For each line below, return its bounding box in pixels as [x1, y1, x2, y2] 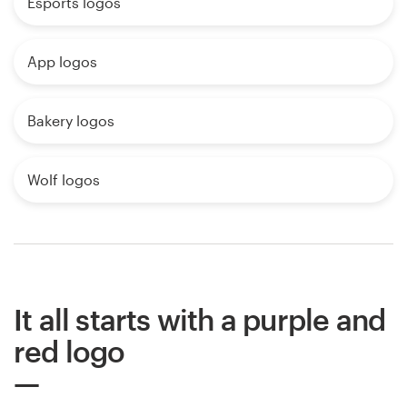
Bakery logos [27, 111, 114, 129]
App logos [27, 52, 97, 70]
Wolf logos [27, 170, 100, 188]
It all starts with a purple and [14, 302, 386, 336]
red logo [14, 333, 125, 368]
